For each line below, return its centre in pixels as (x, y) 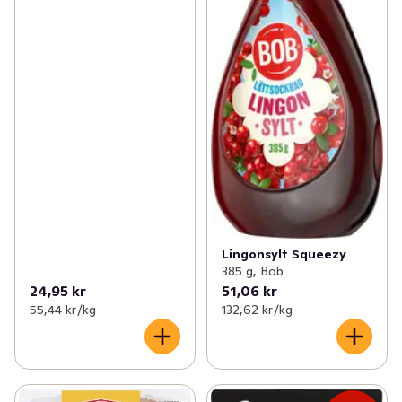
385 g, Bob (252, 271)
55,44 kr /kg (63, 309)
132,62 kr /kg (257, 309)
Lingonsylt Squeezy (284, 253)
